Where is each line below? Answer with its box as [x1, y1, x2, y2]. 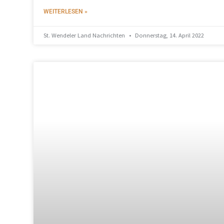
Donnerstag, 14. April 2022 [133, 31, 204, 39]
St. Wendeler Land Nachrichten [43, 31, 127, 39]
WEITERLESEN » [43, 7, 88, 15]
